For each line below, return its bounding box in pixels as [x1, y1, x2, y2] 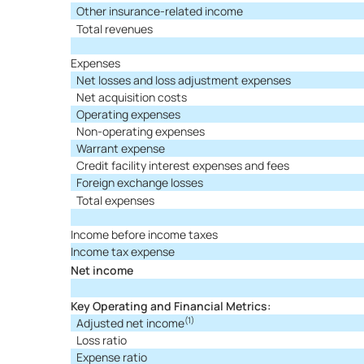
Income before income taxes [71, 227, 218, 242]
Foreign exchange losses [76, 175, 203, 190]
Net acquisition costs [76, 89, 187, 105]
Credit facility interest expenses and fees [76, 158, 289, 173]
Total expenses [76, 193, 154, 208]
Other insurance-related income [76, 3, 243, 19]
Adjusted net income [76, 315, 184, 331]
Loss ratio [76, 332, 127, 348]
